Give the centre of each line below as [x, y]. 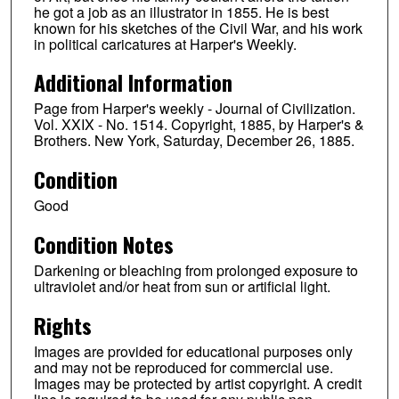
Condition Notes [103, 244]
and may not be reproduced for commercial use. [183, 368]
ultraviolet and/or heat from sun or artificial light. [182, 287]
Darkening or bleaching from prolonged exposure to [195, 271]
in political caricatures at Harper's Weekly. [165, 44]
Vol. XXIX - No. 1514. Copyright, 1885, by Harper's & [199, 125]
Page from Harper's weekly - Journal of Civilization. [194, 109]
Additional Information [133, 82]
